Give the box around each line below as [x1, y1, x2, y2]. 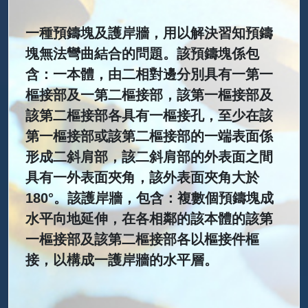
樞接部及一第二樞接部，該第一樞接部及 [25, 87, 273, 102]
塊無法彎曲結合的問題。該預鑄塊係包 [25, 46, 259, 61]
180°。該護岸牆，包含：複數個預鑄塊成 [25, 190, 274, 206]
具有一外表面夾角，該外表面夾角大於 [25, 170, 259, 185]
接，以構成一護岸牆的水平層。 [25, 252, 218, 267]
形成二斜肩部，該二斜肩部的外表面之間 [25, 149, 273, 164]
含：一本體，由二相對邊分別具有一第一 [25, 67, 273, 82]
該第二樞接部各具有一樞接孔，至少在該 [25, 108, 273, 123]
